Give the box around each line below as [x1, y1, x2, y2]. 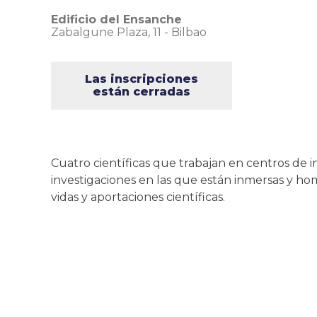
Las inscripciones [85, 72, 198, 86]
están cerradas [93, 85, 190, 98]
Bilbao [171, 25, 207, 39]
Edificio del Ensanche [51, 13, 182, 26]
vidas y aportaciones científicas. [51, 190, 225, 204]
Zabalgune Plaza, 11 [51, 25, 161, 39]
